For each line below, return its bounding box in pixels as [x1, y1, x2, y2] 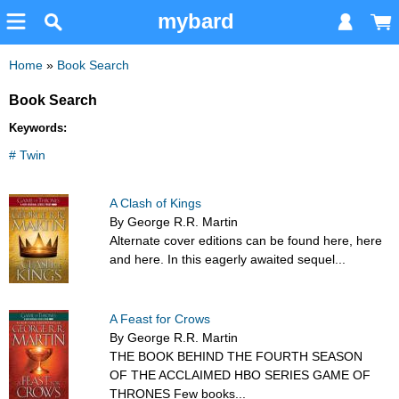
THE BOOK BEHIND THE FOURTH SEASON [110, 349, 363, 364]
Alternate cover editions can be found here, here [110, 233, 383, 248]
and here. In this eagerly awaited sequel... [110, 252, 346, 267]
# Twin [9, 148, 45, 163]
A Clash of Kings [110, 196, 202, 211]
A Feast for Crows [110, 312, 211, 327]
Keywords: [9, 121, 67, 135]
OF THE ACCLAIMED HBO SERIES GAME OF [110, 368, 371, 383]
